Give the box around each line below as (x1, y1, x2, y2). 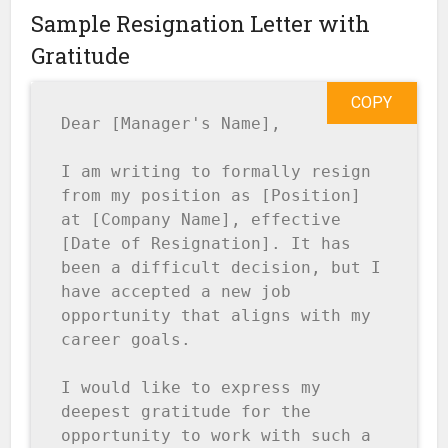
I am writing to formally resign (61, 162, 372, 182)
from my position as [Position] (61, 186, 362, 206)
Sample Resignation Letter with (31, 9, 371, 39)
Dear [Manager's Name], (61, 114, 282, 134)
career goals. (61, 330, 192, 350)
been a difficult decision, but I (61, 258, 382, 278)
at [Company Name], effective (61, 210, 342, 230)
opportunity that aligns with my (61, 306, 372, 326)
